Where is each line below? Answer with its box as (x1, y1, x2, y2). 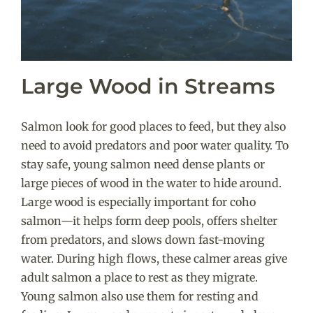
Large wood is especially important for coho (20, 194, 256, 209)
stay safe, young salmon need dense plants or (20, 156, 265, 171)
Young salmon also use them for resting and (20, 289, 259, 303)
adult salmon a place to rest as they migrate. (20, 270, 258, 284)
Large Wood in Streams (20, 73, 275, 100)
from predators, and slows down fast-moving (20, 232, 265, 247)
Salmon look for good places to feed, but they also (20, 119, 286, 133)
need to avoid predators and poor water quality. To (20, 138, 289, 152)
